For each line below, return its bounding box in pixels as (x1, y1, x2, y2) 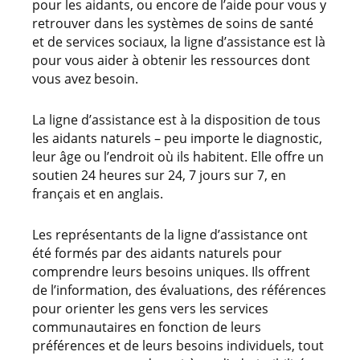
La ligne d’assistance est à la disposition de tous (32, 110, 321, 129)
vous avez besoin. (32, 69, 138, 88)
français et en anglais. (32, 184, 163, 202)
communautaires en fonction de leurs (32, 317, 261, 336)
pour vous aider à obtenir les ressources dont (32, 51, 310, 69)
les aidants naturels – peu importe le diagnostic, (32, 129, 322, 147)
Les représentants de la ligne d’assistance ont (32, 225, 308, 243)
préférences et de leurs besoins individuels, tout (32, 336, 324, 354)
